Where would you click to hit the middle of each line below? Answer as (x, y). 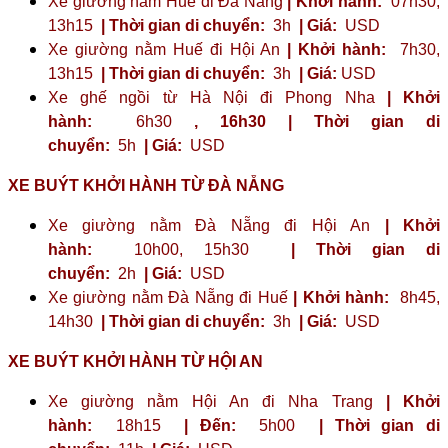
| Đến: (210, 425)
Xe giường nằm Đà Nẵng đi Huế (171, 297)
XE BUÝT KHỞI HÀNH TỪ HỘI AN (135, 361)
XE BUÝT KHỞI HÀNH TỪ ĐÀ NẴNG (146, 185)
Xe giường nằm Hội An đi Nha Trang (217, 401)
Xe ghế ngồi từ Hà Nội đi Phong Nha (217, 97)
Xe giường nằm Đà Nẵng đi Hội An (216, 225)
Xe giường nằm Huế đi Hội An (168, 49)
